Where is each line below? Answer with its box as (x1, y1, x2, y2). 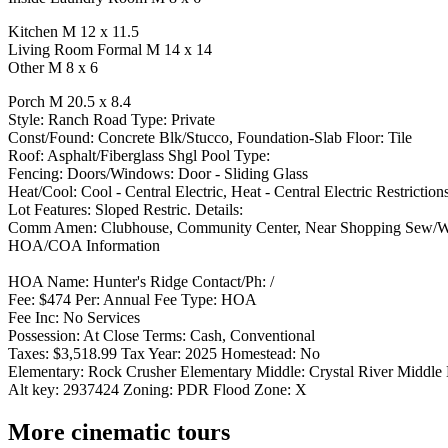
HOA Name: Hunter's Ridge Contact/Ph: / (8, 273, 274, 291)
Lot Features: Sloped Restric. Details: (8, 201, 243, 219)
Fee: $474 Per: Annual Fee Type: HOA (8, 291, 257, 309)
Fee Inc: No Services (8, 309, 140, 327)
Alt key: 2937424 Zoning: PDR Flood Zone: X (8, 381, 307, 399)
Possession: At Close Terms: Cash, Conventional (8, 327, 315, 345)
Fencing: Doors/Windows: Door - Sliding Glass (8, 165, 308, 183)
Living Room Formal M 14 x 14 (8, 41, 212, 59)
